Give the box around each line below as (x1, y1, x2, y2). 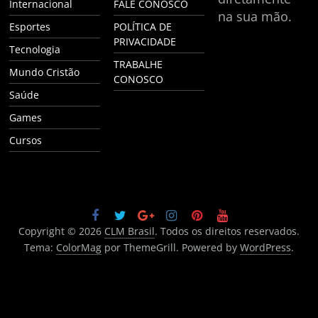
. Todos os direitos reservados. (154, 224, 300, 238)
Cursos (9, 133, 43, 147)
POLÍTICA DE (114, 19, 172, 33)
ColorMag (55, 240, 102, 254)
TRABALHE (114, 57, 163, 71)
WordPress (239, 240, 291, 254)
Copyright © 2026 (18, 224, 104, 238)
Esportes (9, 19, 51, 33)
